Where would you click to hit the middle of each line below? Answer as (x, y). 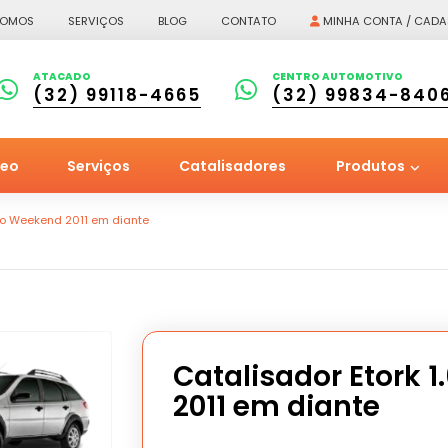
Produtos (372, 166)
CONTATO (248, 21)
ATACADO (62, 77)
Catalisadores (232, 166)
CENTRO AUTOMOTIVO (337, 77)
